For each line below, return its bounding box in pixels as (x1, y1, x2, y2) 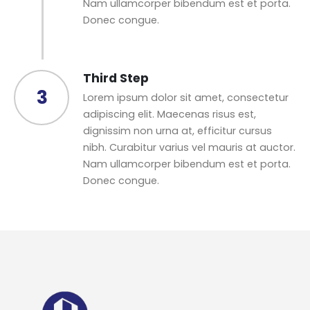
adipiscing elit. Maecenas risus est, (83, 107, 256, 121)
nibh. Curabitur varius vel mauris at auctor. (83, 140, 295, 154)
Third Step (83, 69, 149, 86)
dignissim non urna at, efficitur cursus (83, 123, 272, 138)
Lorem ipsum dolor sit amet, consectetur (83, 90, 289, 104)
